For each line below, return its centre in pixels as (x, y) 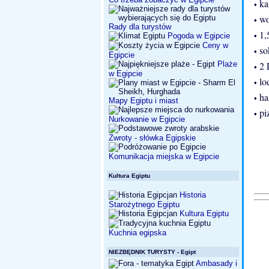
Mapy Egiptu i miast (144, 101)
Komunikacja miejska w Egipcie (164, 156)
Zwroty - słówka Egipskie (152, 138)
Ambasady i (216, 263)
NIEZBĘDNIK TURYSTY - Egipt (152, 252)
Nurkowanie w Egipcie (147, 119)
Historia (192, 195)
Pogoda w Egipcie (198, 36)
